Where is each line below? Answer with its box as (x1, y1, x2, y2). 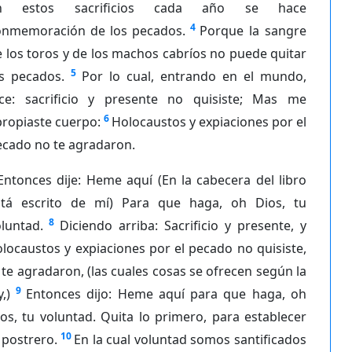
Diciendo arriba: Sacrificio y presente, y (60, 216, 306, 234)
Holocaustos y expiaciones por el (112, 112, 306, 130)
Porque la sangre (200, 21, 306, 39)
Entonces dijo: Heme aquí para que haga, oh (26, 284, 306, 302)
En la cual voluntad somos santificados (74, 330, 306, 348)
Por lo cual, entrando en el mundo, (82, 67, 306, 85)
